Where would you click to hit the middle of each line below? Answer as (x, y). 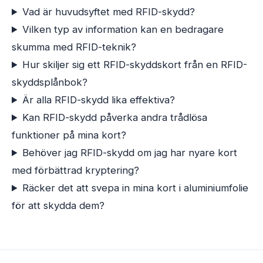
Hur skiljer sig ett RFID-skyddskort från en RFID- (134, 65)
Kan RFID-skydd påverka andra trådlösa (114, 117)
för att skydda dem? (58, 205)
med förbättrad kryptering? (75, 170)
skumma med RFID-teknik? (74, 47)
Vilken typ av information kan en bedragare (123, 29)
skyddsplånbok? (50, 82)
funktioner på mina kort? (69, 135)
